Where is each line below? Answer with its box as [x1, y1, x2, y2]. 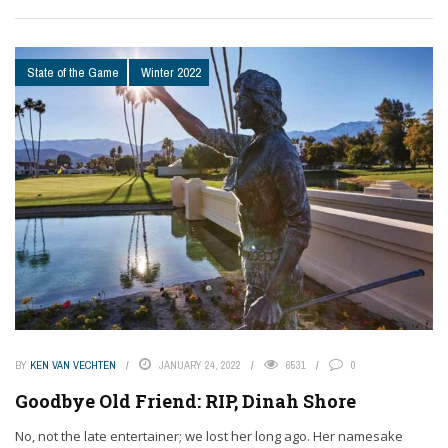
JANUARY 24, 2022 [159, 358, 241, 373]
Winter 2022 [141, 64, 201, 82]
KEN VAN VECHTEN [30, 358, 116, 373]
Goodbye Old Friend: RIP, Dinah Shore [15, 389, 356, 414]
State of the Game [27, 64, 119, 82]
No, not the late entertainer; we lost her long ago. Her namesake [15, 427, 403, 446]
